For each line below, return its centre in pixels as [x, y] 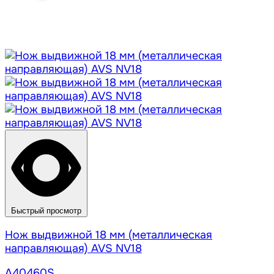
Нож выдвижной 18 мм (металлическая [109, 235]
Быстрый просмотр [46, 211]
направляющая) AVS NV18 [73, 249]
